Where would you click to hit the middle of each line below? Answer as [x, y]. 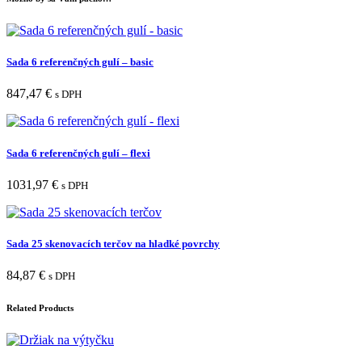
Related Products [40, 308]
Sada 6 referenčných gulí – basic [80, 62]
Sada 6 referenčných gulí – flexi [78, 153]
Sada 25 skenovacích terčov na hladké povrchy [113, 243]
